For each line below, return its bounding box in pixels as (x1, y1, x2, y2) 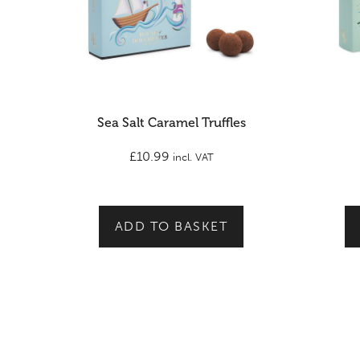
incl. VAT (172, 151, 214, 163)
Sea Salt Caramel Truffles (96, 115, 246, 130)
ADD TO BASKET (114, 219, 228, 234)
